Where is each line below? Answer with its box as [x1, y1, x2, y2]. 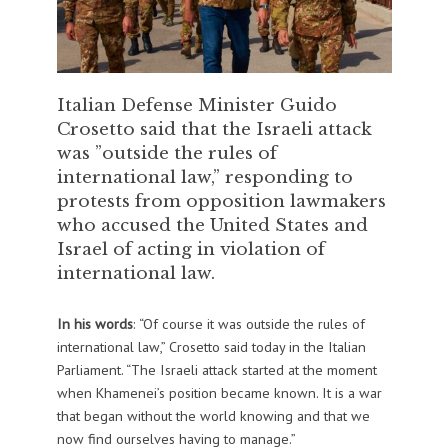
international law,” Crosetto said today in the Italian [56, 337, 366, 357]
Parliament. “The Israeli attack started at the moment [56, 360, 377, 380]
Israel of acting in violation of [56, 238, 325, 261]
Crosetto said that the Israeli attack [56, 118, 372, 141]
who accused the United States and [56, 214, 368, 237]
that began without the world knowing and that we [56, 406, 370, 426]
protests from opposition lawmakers [56, 190, 386, 213]
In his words [56, 314, 133, 334]
